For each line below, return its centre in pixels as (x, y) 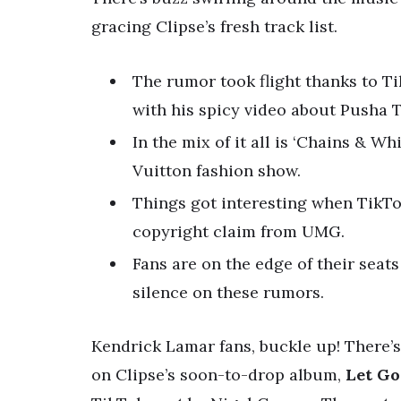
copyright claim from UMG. (239, 232)
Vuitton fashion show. (217, 171)
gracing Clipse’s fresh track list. (214, 26)
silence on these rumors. (228, 293)
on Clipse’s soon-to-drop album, (218, 374)
